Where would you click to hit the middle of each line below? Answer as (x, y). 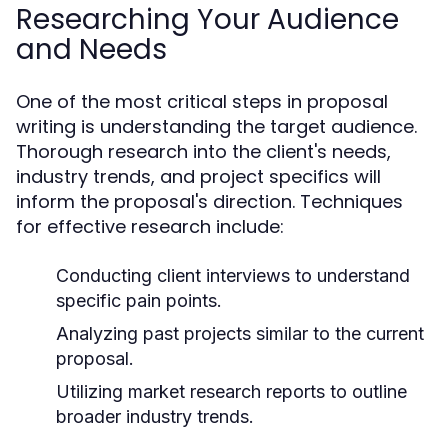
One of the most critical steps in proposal (202, 101)
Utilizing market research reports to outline (231, 391)
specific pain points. (139, 300)
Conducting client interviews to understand (233, 275)
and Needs (91, 49)
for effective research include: (150, 226)
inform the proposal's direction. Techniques (209, 201)
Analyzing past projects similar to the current (240, 333)
